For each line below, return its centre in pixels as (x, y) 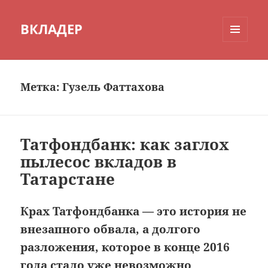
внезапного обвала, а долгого (111, 229)
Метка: (42, 87)
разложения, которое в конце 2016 (125, 247)
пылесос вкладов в (99, 162)
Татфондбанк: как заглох (125, 144)
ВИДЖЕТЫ (242, 67)
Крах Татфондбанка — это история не (134, 211)
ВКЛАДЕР (52, 29)
